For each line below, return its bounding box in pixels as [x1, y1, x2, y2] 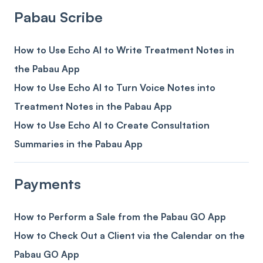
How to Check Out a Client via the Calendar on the [14, 230, 245, 241]
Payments [14, 174, 81, 193]
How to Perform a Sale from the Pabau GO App [14, 211, 226, 222]
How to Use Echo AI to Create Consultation [14, 119, 210, 131]
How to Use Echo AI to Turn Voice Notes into [14, 82, 215, 94]
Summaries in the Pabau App [14, 138, 143, 150]
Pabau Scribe [14, 8, 103, 26]
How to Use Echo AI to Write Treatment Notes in [14, 44, 234, 56]
